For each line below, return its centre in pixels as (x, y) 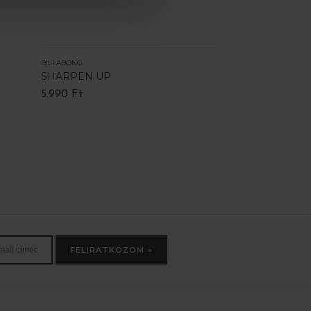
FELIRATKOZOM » (111, 250)
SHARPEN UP (76, 76)
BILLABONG (61, 62)
